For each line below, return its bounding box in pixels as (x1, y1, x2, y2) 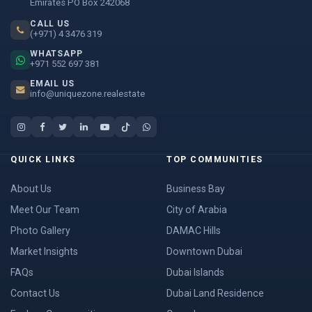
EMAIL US (30, 79, 75, 88)
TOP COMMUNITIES (166, 154, 263, 164)
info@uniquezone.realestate (30, 88, 145, 99)
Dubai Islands (166, 267, 224, 278)
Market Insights (10, 246, 78, 257)
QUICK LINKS (10, 154, 76, 164)
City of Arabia (166, 204, 227, 215)
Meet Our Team (10, 204, 79, 215)
